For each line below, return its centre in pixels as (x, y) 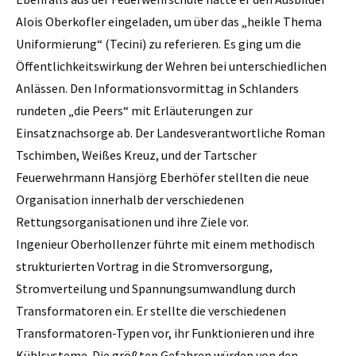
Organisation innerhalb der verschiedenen (130, 199)
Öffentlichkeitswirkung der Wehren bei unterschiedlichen (171, 66)
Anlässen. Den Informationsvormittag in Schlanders (157, 88)
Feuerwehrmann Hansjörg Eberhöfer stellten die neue (163, 177)
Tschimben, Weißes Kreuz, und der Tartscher (136, 155)
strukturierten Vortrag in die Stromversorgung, (144, 266)
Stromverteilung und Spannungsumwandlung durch (156, 288)
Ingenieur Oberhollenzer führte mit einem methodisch (165, 244)
